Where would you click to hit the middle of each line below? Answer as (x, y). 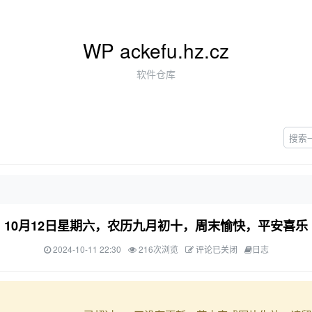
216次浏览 (157, 249)
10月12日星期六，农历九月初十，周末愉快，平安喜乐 (156, 226)
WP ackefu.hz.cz (156, 50)
